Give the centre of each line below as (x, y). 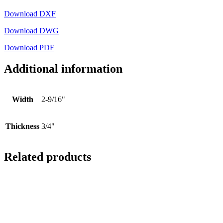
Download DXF (30, 14)
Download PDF (29, 48)
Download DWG (31, 31)
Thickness (22, 126)
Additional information (63, 69)
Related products (48, 157)
